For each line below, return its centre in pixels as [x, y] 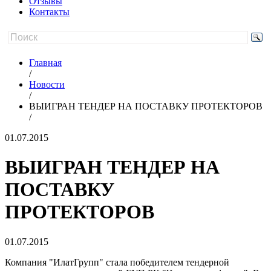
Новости [47, 84]
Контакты [49, 12]
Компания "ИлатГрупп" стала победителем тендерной [117, 262]
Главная [45, 63]
